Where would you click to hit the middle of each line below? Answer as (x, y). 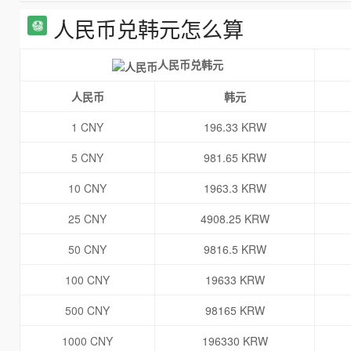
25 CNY (87, 219)
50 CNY (87, 250)
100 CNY (87, 280)
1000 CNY (87, 341)
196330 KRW (235, 341)
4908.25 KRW (235, 219)
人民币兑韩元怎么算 (148, 29)
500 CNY (87, 311)
